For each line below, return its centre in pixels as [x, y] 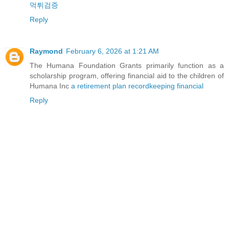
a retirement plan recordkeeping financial [137, 86]
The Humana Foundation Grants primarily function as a [127, 66]
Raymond [46, 51]
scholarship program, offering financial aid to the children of [127, 76]
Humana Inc [50, 86]
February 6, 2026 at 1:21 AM [112, 51]
